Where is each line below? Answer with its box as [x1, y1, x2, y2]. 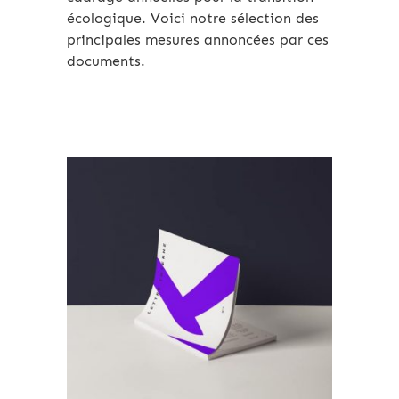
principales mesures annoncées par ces [67, 31, 329, 49]
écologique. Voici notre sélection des [67, 10, 319, 28]
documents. [67, 53, 150, 70]
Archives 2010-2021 [222, 180, 307, 191]
